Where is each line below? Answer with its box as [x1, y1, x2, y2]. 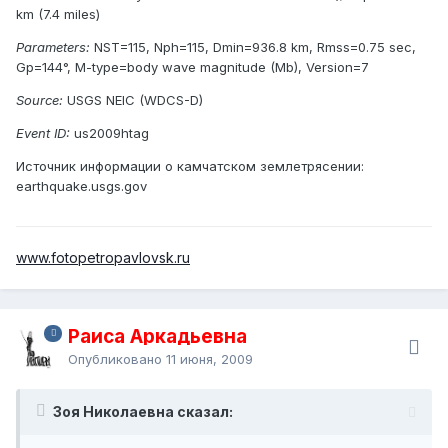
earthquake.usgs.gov [16, 177, 147, 194]
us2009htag [70, 124, 149, 141]
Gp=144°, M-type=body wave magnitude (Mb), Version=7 [16, 58, 369, 75]
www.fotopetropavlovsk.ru [16, 248, 190, 266]
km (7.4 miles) [16, 5, 100, 22]
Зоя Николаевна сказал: [53, 402, 233, 420]
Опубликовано [68, 350, 166, 367]
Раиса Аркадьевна [68, 324, 247, 348]
